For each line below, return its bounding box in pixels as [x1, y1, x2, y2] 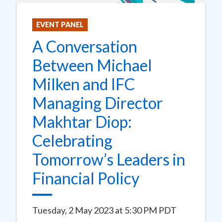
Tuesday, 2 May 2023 [32, 205, 113, 216]
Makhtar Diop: [32, 112, 132, 132]
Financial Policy [32, 168, 139, 188]
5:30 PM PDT [124, 205, 176, 216]
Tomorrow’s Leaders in [32, 150, 185, 169]
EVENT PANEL [36, 20, 84, 29]
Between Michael [32, 55, 152, 75]
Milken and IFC [32, 74, 135, 94]
